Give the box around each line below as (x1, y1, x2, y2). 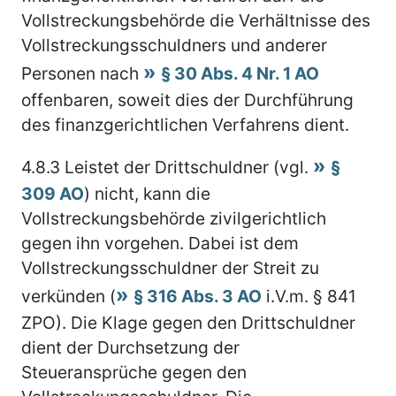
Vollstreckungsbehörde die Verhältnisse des (21, 9, 370, 31)
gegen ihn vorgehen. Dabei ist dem (21, 232, 299, 254)
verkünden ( (21, 285, 116, 307)
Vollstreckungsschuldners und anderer (21, 34, 327, 56)
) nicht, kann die (84, 182, 210, 204)
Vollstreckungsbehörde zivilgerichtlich (21, 207, 326, 229)
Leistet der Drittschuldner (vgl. (60, 156, 313, 178)
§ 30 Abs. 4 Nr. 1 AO (161, 62, 319, 84)
